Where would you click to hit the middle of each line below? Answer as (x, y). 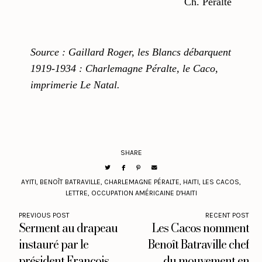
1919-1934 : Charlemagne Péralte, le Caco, (125, 69)
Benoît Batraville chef (198, 244)
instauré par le (54, 244)
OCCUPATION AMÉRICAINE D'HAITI (144, 193)
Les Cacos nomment (200, 228)
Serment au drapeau (68, 228)
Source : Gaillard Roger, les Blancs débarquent (131, 52)
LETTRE (76, 193)
